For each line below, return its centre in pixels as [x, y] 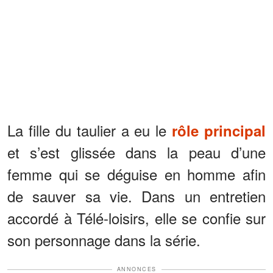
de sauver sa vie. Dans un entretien [136, 196]
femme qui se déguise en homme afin [136, 174]
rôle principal [219, 131]
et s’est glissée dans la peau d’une [136, 152]
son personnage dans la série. [104, 240]
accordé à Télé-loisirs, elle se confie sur [136, 218]
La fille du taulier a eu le [90, 130]
